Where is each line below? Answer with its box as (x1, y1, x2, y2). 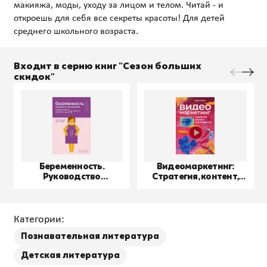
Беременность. (39, 161, 104, 172)
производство (164, 181, 227, 192)
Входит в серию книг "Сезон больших (13, 60, 201, 72)
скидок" (13, 71, 55, 83)
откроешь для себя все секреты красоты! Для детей (13, 13, 225, 23)
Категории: (13, 213, 64, 225)
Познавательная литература (20, 231, 159, 241)
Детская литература (20, 250, 120, 260)
